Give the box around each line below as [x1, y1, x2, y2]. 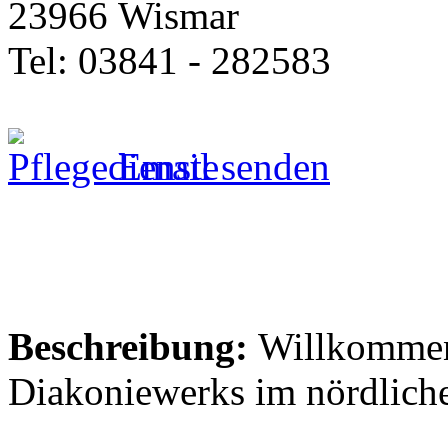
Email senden [108, 144, 330, 188]
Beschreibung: [8, 324, 248, 368]
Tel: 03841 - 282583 [8, 38, 331, 82]
